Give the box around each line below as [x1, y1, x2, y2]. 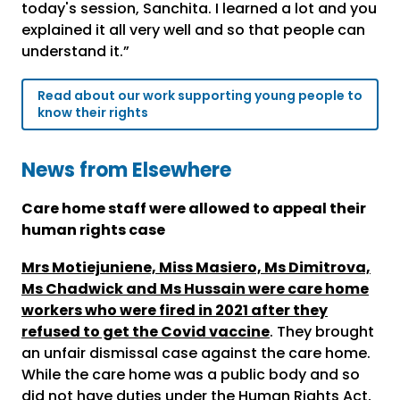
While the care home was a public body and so [21, 364, 360, 386]
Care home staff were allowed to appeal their [21, 198, 366, 220]
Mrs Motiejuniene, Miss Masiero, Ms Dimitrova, [21, 257, 371, 279]
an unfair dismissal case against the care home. [21, 343, 371, 364]
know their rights [37, 104, 148, 122]
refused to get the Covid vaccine [21, 321, 270, 343]
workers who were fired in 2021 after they [21, 300, 328, 321]
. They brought [270, 321, 374, 343]
